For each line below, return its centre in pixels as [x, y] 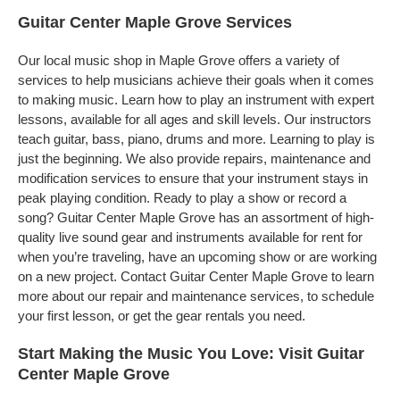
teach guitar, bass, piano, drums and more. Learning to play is [196, 139]
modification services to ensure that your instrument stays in [193, 178]
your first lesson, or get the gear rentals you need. [162, 316]
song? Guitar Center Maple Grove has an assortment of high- [196, 217]
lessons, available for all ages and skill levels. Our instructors [195, 119]
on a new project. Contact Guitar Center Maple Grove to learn [196, 276]
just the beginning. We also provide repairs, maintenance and [194, 158]
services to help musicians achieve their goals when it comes [196, 80]
